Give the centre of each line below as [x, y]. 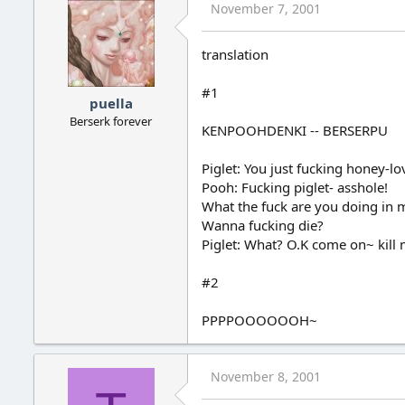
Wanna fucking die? [263, 226]
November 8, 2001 [266, 377]
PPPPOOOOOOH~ [259, 320]
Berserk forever [111, 121]
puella [111, 103]
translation [235, 55]
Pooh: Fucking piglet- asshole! [295, 188]
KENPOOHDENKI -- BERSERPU [295, 131]
